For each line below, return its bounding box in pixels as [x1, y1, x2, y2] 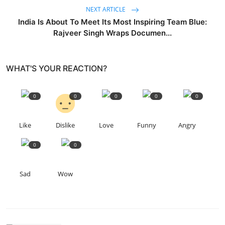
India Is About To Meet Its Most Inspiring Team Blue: [18, 17, 207, 27]
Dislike [56, 121, 75, 130]
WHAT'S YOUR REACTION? [6, 63, 107, 74]
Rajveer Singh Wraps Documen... [53, 28, 172, 38]
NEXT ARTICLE [86, 5, 127, 14]
